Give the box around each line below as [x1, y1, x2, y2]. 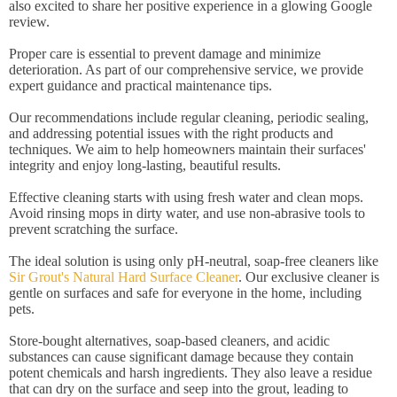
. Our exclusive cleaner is [238, 269, 379, 284]
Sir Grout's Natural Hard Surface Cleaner [9, 269, 238, 284]
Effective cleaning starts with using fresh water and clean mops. [9, 190, 363, 205]
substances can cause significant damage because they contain [9, 349, 354, 364]
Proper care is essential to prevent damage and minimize [9, 46, 321, 61]
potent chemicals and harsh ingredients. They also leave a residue [9, 365, 372, 380]
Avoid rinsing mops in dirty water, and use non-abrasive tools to [9, 206, 365, 221]
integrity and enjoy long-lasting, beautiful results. [9, 158, 281, 173]
